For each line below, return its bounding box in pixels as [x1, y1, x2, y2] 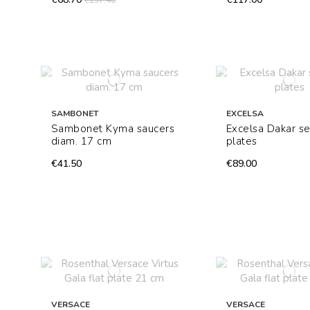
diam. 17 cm [51, 134, 112, 149]
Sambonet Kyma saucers [51, 122, 175, 136]
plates [226, 134, 257, 149]
